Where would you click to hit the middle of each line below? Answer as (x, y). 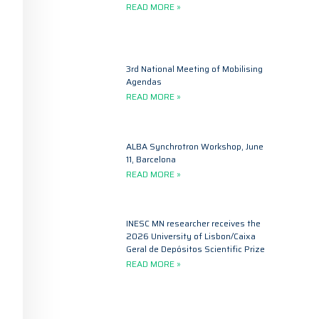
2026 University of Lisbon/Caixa (191, 236)
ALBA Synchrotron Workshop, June (195, 146)
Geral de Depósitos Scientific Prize (196, 249)
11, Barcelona (151, 159)
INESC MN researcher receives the (194, 224)
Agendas (144, 82)
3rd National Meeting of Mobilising (195, 69)
